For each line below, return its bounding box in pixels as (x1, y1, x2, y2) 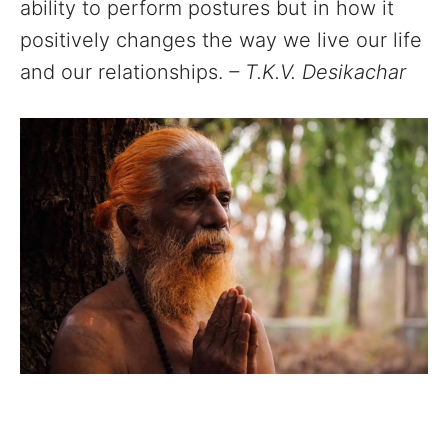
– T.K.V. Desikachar (229, 60, 412, 85)
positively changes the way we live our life (20, 28, 422, 53)
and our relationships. (20, 60, 229, 85)
